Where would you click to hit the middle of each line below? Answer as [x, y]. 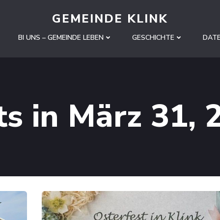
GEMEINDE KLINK [110, 19]
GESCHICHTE [153, 38]
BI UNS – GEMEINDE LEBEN [61, 38]
